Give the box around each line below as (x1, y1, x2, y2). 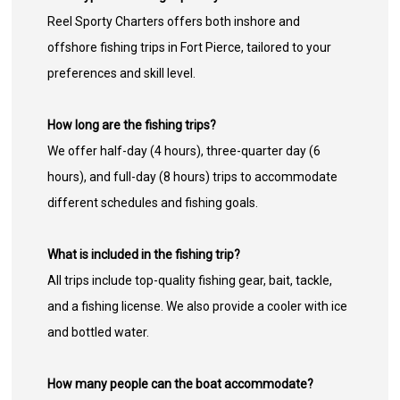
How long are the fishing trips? (47, 118, 217, 133)
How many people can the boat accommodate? (47, 377, 314, 392)
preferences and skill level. (47, 66, 196, 81)
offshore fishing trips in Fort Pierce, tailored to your (47, 40, 332, 55)
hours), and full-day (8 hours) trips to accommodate (47, 170, 338, 185)
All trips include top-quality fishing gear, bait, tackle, (47, 273, 333, 288)
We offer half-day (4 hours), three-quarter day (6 (47, 144, 321, 159)
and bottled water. (47, 325, 150, 340)
